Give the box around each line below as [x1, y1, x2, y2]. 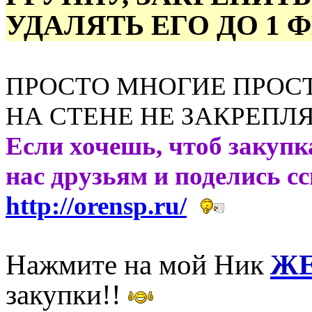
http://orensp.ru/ [6, 191, 187, 220]
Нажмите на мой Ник [6, 249, 264, 281]
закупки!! [6, 279, 121, 311]
